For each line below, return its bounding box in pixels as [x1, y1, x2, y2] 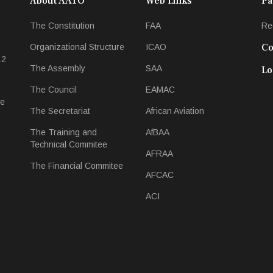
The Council [30, 85, 77, 94]
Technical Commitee [30, 140, 107, 149]
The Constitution [30, 21, 94, 30]
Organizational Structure [30, 42, 124, 52]
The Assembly [30, 63, 85, 73]
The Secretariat [30, 106, 90, 116]
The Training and [30, 127, 97, 137]
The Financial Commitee [30, 161, 123, 171]
